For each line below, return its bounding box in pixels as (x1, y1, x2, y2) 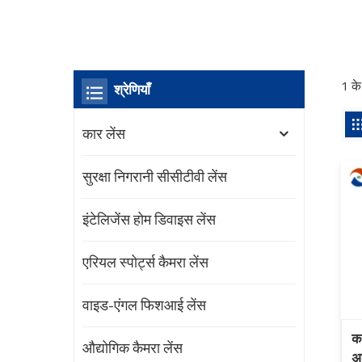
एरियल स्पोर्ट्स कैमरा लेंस (82, 251, 209, 274)
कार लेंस (82, 123, 126, 145)
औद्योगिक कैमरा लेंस (82, 337, 183, 360)
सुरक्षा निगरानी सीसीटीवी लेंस (82, 166, 228, 188)
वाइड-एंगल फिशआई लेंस (82, 294, 207, 317)
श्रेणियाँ (114, 78, 151, 101)
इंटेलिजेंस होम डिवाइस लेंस (82, 208, 217, 231)
